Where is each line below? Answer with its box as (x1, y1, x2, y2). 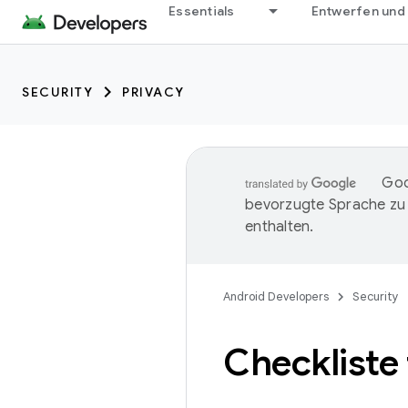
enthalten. (245, 218, 314, 236)
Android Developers (223, 289, 329, 304)
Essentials (168, 3, 235, 19)
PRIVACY (122, 84, 185, 100)
